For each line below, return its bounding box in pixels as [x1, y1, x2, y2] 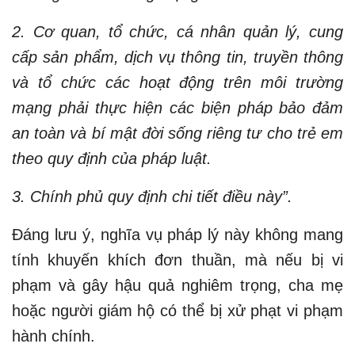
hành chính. [12, 326, 95, 345]
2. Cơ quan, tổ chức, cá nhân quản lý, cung [12, 22, 343, 40]
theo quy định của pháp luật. [12, 149, 212, 167]
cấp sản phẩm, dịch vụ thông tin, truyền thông [12, 48, 343, 66]
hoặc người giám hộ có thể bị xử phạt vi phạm [12, 301, 343, 319]
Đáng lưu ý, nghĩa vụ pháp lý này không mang [12, 225, 343, 243]
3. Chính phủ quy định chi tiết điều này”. [12, 187, 292, 205]
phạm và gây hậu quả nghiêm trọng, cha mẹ [12, 276, 343, 294]
